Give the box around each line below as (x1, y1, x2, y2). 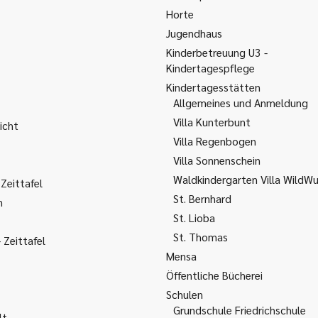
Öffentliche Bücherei (166, 268, 263, 283)
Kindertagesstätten (166, 79, 261, 94)
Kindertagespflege (166, 60, 255, 75)
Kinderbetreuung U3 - (166, 45, 268, 60)
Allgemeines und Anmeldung (173, 95, 308, 110)
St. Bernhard (173, 191, 231, 206)
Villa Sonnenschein (173, 153, 261, 168)
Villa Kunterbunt (173, 114, 251, 129)
